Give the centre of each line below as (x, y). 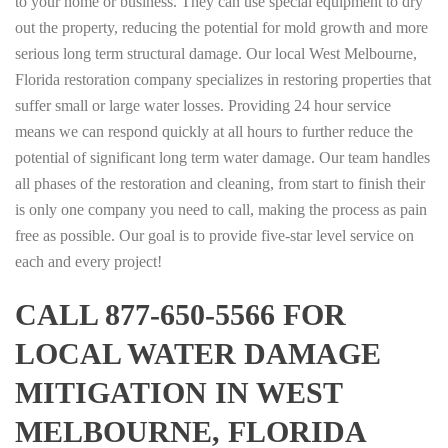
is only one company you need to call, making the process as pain (221, 209)
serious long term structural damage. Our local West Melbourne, (216, 53)
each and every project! (88, 261)
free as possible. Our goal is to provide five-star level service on (214, 235)
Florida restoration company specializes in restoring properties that (223, 79)
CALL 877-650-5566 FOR (180, 314)
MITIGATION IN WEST (178, 392)
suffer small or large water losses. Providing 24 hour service (203, 105)
